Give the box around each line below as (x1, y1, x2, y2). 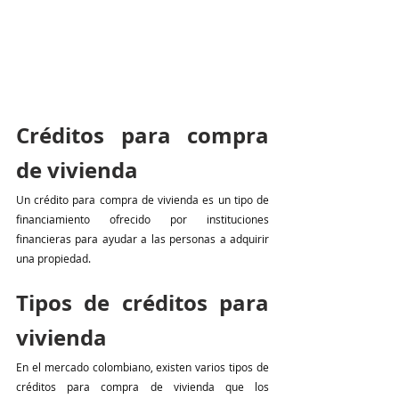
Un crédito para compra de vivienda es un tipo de (16, 192, 269, 208)
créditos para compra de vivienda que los (16, 379, 269, 395)
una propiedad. (16, 251, 91, 266)
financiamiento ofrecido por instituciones (16, 212, 269, 227)
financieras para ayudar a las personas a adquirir (16, 232, 269, 247)
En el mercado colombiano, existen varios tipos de (16, 360, 269, 375)
